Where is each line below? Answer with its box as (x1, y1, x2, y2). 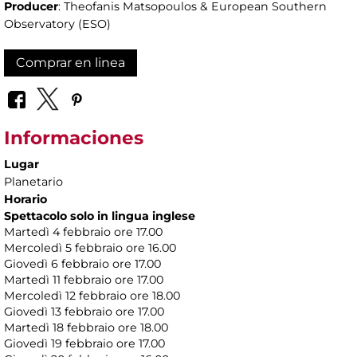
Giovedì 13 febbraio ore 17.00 (4, 304, 164, 319)
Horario (4, 191, 47, 206)
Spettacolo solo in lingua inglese (4, 208, 195, 223)
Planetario (4, 174, 63, 189)
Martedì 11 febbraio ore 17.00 (4, 272, 163, 287)
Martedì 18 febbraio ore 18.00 (4, 320, 168, 335)
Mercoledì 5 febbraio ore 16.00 (4, 240, 176, 255)
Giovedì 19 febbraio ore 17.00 (4, 335, 165, 351)
